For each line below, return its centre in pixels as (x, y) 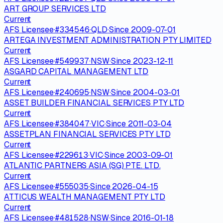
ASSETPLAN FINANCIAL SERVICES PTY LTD (87, 134)
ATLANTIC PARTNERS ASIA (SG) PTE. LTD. (82, 165)
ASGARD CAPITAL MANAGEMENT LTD (76, 71)
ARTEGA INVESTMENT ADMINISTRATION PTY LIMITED (108, 40)
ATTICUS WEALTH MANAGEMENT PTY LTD (85, 197)
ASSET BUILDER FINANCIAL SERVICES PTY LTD (94, 103)
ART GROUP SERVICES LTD (55, 8)
